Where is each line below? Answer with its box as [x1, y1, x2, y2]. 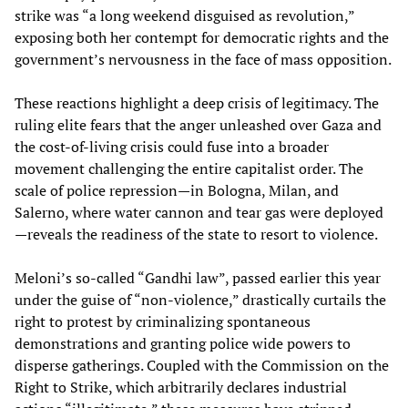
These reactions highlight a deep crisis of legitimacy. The [15, 93, 379, 114]
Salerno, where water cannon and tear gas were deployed [15, 202, 383, 223]
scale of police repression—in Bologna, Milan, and [15, 180, 339, 201]
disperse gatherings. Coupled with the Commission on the [15, 355, 389, 376]
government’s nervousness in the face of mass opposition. [15, 49, 392, 70]
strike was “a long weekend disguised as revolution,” [15, 5, 354, 26]
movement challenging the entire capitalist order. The [15, 158, 363, 179]
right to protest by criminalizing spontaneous [15, 311, 311, 332]
